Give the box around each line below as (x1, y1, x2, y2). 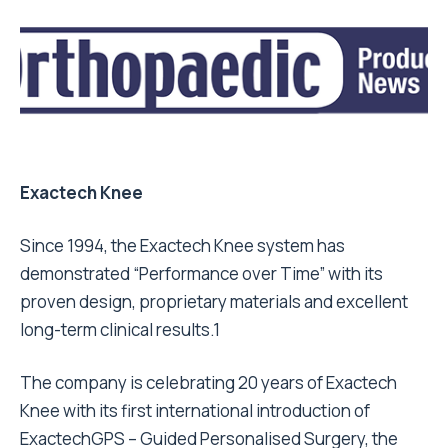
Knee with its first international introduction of (20, 399, 370, 422)
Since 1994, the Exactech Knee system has (20, 234, 345, 257)
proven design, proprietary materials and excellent (20, 290, 408, 313)
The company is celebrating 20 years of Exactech (20, 371, 397, 394)
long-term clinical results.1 (20, 318, 220, 341)
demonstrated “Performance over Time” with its (20, 262, 383, 285)
